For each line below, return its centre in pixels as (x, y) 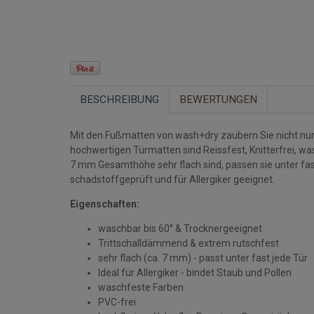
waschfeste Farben (141, 287)
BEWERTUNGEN (218, 99)
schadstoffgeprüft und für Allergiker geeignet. (176, 179)
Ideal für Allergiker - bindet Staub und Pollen (195, 272)
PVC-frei (117, 302)
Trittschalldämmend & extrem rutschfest (189, 243)
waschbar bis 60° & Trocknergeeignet (180, 228)
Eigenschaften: (105, 204)
